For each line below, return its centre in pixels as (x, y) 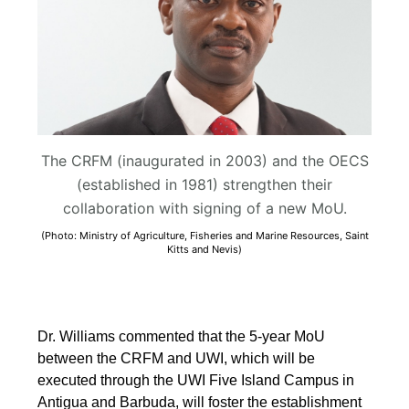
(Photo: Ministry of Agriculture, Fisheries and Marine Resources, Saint (204, 236)
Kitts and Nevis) (204, 250)
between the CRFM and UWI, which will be (177, 359)
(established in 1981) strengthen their (204, 185)
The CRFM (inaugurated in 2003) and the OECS (204, 161)
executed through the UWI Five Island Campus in (196, 381)
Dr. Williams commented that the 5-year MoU (182, 337)
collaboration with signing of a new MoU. (204, 209)
